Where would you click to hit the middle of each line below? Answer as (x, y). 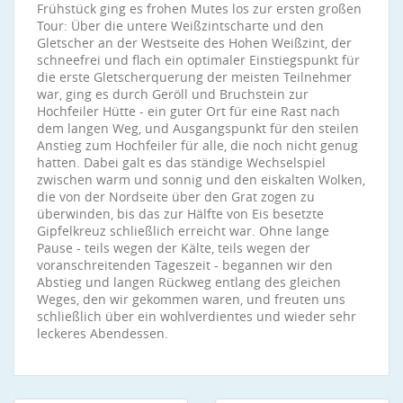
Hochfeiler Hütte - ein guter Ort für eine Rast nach (188, 111)
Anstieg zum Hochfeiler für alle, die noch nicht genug (197, 145)
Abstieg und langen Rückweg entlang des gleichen (189, 282)
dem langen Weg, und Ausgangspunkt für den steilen (198, 128)
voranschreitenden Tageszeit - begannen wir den (185, 265)
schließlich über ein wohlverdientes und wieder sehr (197, 316)
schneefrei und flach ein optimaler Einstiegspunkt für (198, 60)
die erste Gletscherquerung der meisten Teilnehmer (194, 77)
